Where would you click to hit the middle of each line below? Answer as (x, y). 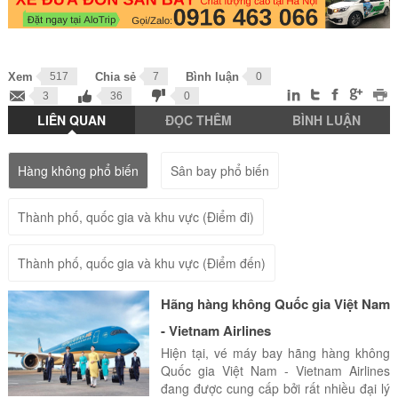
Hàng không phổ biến (78, 171)
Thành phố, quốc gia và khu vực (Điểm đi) (135, 217)
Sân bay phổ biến (219, 171)
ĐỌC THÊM (199, 120)
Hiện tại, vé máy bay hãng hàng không (275, 353)
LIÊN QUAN (72, 120)
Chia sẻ (115, 77)
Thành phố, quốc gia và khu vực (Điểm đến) (141, 263)
